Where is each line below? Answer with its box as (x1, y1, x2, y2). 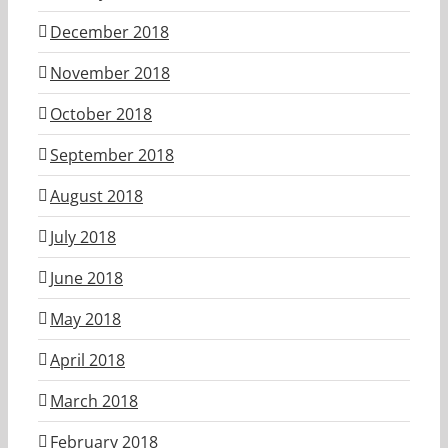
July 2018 (50, 225, 116, 248)
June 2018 (50, 266, 123, 289)
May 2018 (50, 307, 121, 330)
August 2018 (50, 184, 143, 207)
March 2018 (50, 389, 138, 412)
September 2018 (50, 143, 174, 166)
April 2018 (50, 348, 125, 371)
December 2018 (50, 20, 169, 43)
